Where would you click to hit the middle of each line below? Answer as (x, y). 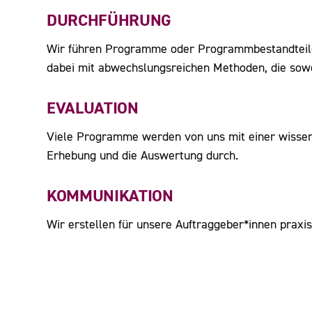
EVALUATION (93, 108)
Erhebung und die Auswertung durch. (143, 156)
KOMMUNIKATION (110, 196)
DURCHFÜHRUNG (109, 21)
